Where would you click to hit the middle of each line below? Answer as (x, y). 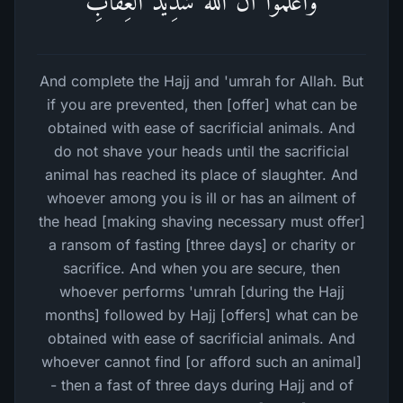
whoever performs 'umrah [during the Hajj (201, 291)
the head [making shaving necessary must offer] (201, 221)
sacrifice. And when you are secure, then (201, 268)
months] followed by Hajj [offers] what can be (201, 315)
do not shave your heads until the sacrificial (201, 151)
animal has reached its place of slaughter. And (201, 175)
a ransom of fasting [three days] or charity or (201, 245)
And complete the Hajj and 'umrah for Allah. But (201, 81)
